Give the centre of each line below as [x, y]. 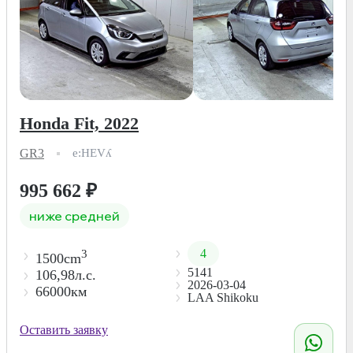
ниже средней [74, 216]
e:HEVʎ [92, 153]
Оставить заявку [64, 329]
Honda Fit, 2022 [79, 123]
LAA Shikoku [223, 297]
